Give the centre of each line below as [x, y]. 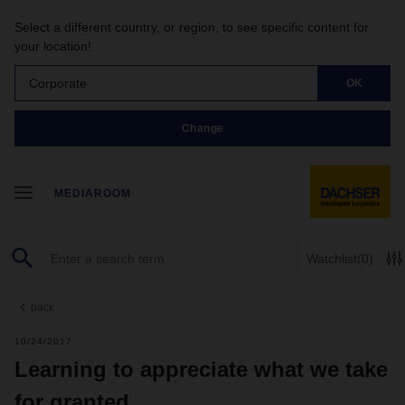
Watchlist [332, 258]
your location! [53, 46]
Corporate [58, 83]
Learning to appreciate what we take [201, 369]
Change [202, 128]
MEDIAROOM [93, 193]
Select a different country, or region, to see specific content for [192, 27]
